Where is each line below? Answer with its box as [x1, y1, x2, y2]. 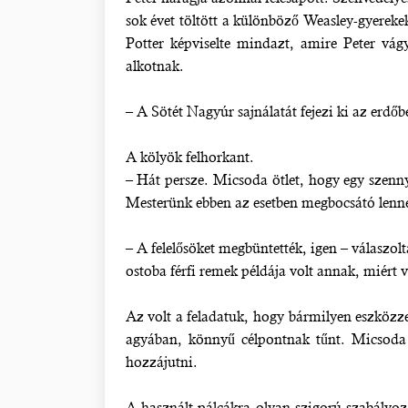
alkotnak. [125, 57, 184, 75]
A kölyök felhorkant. [125, 148, 254, 166]
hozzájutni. [125, 353, 198, 371]
